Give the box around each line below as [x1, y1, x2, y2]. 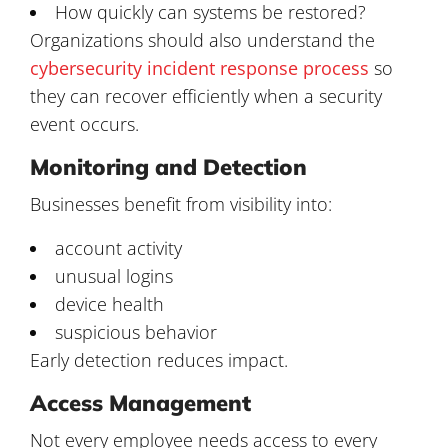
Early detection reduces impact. [30, 347, 288, 372]
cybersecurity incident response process [30, 55, 369, 80]
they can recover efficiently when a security [30, 83, 382, 108]
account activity [55, 235, 182, 260]
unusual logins [55, 263, 173, 288]
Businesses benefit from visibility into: [30, 191, 332, 216]
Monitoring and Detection [30, 152, 307, 181]
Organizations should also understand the [30, 27, 375, 52]
